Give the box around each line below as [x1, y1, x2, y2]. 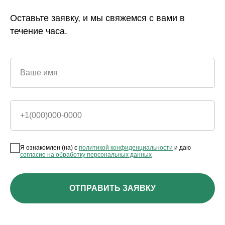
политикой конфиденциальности [79, 144, 173, 152]
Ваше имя [20, 68, 58, 77]
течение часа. [10, 26, 67, 36]
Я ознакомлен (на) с [20, 144, 79, 152]
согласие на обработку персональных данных [20, 151, 152, 159]
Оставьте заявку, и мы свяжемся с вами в [10, 13, 185, 23]
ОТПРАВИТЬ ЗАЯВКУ [69, 184, 156, 193]
